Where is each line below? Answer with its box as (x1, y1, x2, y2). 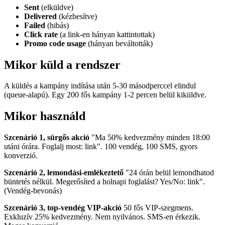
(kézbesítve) (57, 12, 97, 21)
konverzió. (4, 151, 38, 160)
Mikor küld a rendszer (4, 58, 121, 71)
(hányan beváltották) (86, 39, 153, 48)
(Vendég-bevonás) (4, 186, 62, 195)
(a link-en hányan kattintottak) (58, 30, 155, 39)
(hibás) (45, 21, 69, 30)
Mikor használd (4, 109, 85, 123)
